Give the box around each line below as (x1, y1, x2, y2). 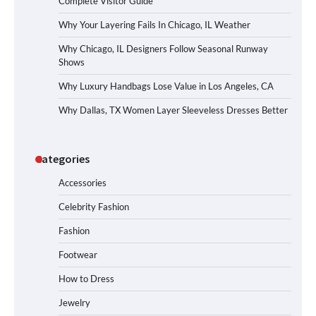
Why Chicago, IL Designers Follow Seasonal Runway (59, 43, 268, 55)
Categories (35, 152, 90, 166)
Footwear (59, 249, 97, 261)
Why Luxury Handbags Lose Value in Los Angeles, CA (59, 80, 274, 92)
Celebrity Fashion (59, 201, 129, 213)
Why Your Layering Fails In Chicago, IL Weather (59, 19, 250, 31)
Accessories (59, 177, 107, 189)
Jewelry (59, 297, 90, 309)
